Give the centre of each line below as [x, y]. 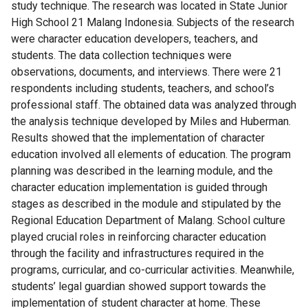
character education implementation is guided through [139, 187]
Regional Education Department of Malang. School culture [148, 220]
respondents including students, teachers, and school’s [143, 88]
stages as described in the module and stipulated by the [146, 204]
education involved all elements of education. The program [151, 154]
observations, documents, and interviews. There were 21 [146, 72]
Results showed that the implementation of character [138, 138]
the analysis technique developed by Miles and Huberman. [151, 121]
